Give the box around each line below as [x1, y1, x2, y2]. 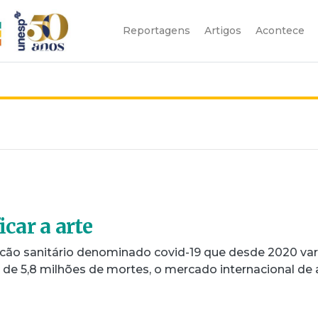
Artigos [204, 23, 241, 37]
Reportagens [123, 23, 190, 37]
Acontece [256, 23, 305, 37]
